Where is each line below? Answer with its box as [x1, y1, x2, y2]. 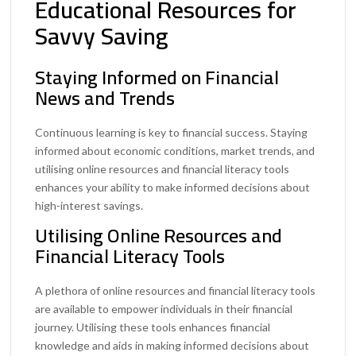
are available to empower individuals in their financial [35, 301, 293, 315]
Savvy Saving [35, 14, 168, 59]
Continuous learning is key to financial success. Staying [35, 125, 308, 139]
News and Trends [35, 79, 176, 116]
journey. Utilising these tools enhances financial [35, 319, 271, 334]
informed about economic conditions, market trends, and [35, 143, 315, 157]
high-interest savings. [35, 198, 144, 212]
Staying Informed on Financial [35, 59, 280, 95]
